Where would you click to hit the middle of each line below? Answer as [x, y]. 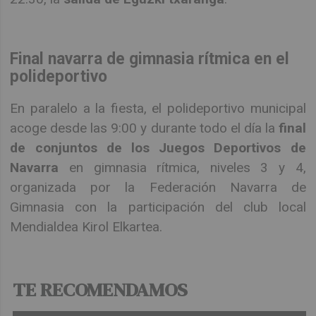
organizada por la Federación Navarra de [158, 187]
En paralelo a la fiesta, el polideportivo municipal [158, 108]
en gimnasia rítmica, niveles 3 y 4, [182, 167]
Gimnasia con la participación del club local [158, 207]
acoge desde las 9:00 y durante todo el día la [144, 128]
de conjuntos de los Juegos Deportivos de [158, 147]
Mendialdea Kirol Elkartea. [86, 226]
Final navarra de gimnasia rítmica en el [150, 59]
